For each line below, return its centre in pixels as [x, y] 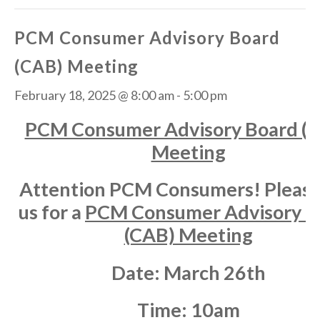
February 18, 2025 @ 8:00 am [94, 95]
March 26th [214, 272]
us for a [52, 212]
